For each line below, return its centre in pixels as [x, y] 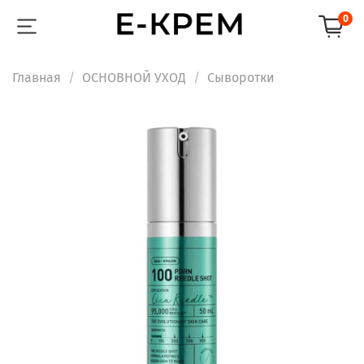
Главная [37, 77]
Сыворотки [241, 77]
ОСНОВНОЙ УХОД [134, 77]
